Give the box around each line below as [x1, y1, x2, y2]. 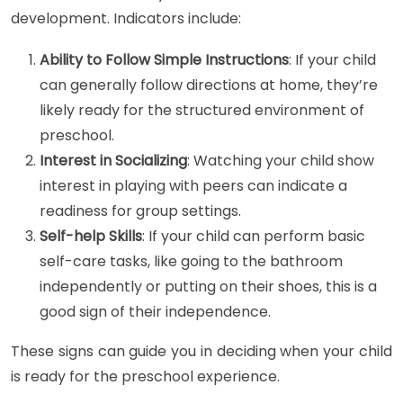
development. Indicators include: [11, 8, 241, 30]
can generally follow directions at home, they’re [40, 75, 378, 96]
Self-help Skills [40, 226, 142, 247]
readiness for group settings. [40, 201, 241, 222]
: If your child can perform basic [142, 226, 365, 247]
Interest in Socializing [40, 150, 187, 172]
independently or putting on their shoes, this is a [40, 276, 377, 298]
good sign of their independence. [40, 301, 271, 323]
